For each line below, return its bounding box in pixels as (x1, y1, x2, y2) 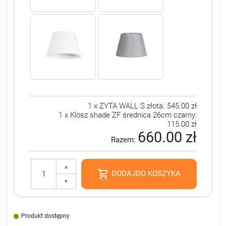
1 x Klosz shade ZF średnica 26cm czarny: (59, 110, 197, 120)
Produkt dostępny (21, 212, 70, 220)
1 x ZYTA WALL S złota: (88, 101, 166, 111)
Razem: (111, 135, 138, 145)
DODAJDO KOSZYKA (109, 169, 181, 179)
